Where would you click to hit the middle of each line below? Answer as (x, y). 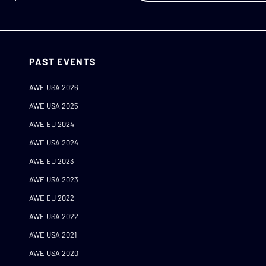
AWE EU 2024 (52, 124)
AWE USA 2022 (54, 216)
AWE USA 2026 (54, 88)
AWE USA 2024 (54, 143)
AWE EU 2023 (52, 161)
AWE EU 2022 (52, 198)
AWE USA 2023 (54, 180)
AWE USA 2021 (53, 235)
